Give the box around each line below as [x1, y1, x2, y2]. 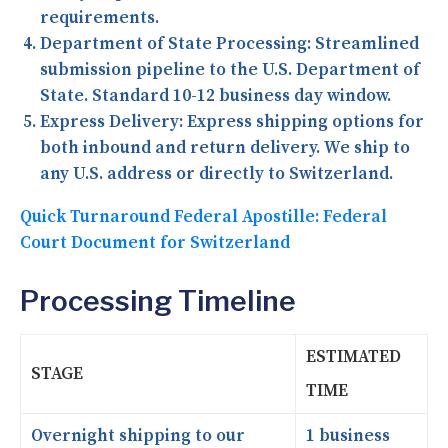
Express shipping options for [183, 110, 424, 133]
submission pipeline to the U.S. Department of [40, 58, 420, 81]
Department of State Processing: [40, 32, 311, 55]
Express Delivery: [40, 110, 183, 133]
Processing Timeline [20, 283, 296, 318]
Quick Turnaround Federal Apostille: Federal [20, 205, 387, 228]
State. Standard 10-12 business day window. [40, 84, 391, 107]
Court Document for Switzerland [20, 231, 290, 254]
